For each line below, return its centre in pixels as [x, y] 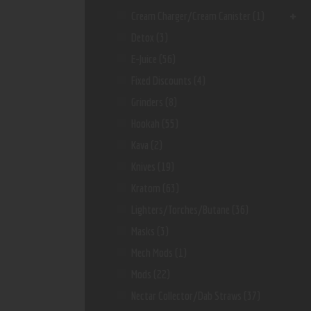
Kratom [146, 187]
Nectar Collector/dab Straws [187, 295]
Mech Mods [152, 252]
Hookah [146, 123]
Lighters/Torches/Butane [181, 209]
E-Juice [144, 58]
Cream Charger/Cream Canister [191, 15]
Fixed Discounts [162, 80]
